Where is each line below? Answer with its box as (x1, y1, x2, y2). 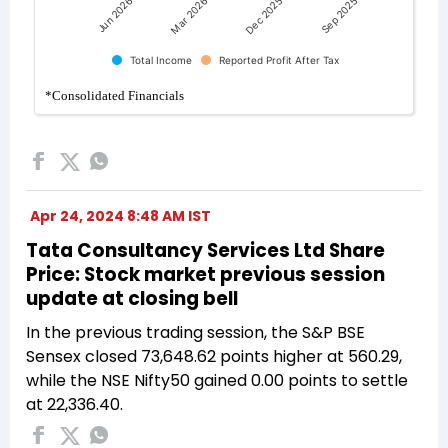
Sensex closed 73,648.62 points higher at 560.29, (26, 344, 402, 368)
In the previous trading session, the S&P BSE (26, 320, 365, 344)
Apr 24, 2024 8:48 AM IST (30, 205, 211, 226)
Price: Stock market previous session (26, 260, 385, 288)
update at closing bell (26, 284, 238, 312)
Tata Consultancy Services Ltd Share (26, 236, 385, 264)
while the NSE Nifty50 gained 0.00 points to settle (26, 368, 408, 392)
